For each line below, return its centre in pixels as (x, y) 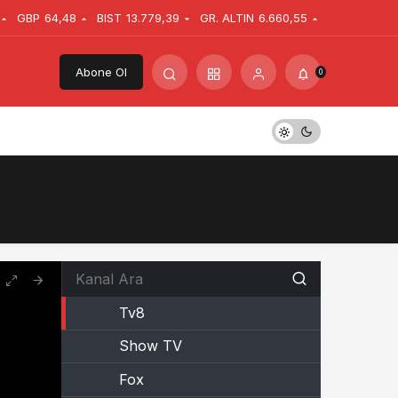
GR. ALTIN (227, 18)
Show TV (150, 346)
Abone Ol (101, 72)
